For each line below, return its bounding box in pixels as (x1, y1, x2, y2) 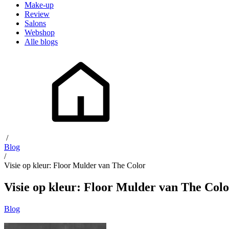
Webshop (25, 28, 55, 37)
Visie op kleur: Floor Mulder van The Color (4, 161, 145, 170)
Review (25, 10, 50, 18)
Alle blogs (25, 37, 58, 46)
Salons (25, 19, 46, 28)
